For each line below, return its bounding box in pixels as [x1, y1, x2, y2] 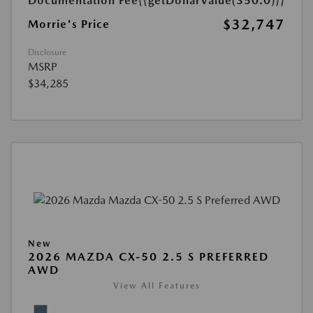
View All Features [112, 281, 201, 291]
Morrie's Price [28, 17, 110, 31]
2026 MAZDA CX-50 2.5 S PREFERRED [28, 250, 269, 264]
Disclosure [28, 48, 66, 58]
